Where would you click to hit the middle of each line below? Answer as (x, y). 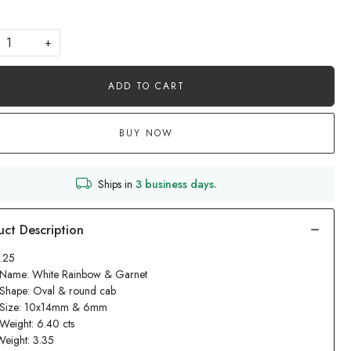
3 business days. (176, 184)
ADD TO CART (146, 86)
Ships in (116, 184)
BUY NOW (147, 133)
